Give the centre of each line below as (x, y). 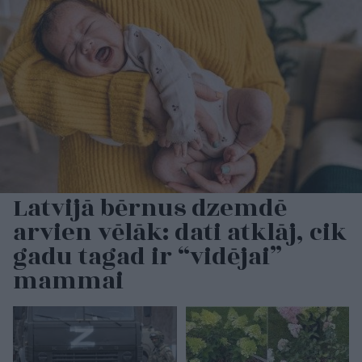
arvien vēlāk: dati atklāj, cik (180, 232)
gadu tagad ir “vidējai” (147, 257)
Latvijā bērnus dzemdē (150, 208)
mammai (68, 281)
